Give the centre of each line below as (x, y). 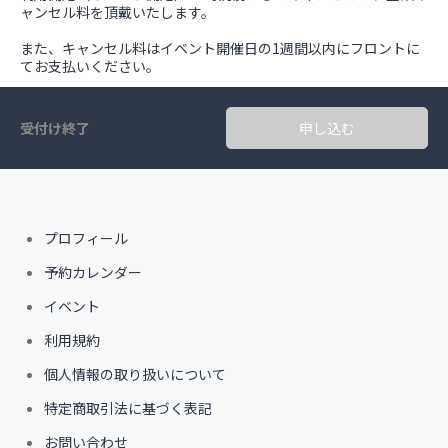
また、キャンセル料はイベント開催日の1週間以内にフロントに (220, 48)
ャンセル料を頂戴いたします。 (117, 12)
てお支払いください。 (90, 66)
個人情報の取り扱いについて (135, 374)
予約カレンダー (93, 272)
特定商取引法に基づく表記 (128, 408)
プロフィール (86, 238)
